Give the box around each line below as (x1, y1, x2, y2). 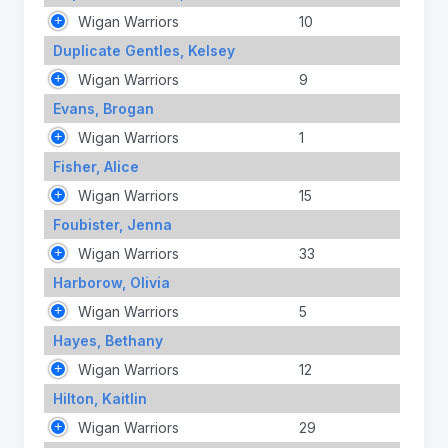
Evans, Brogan (52, 99, 154, 117)
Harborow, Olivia (52, 273, 170, 291)
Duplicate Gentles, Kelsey (52, 41, 235, 59)
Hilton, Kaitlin (52, 389, 147, 407)
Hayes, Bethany (52, 331, 163, 349)
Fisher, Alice (52, 157, 139, 175)
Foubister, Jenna (52, 215, 172, 233)
